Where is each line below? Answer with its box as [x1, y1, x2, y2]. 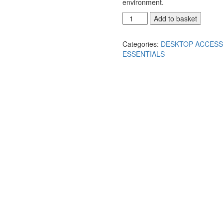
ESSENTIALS [122, 49, 165, 59]
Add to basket [154, 13, 198, 23]
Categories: [122, 39, 161, 49]
